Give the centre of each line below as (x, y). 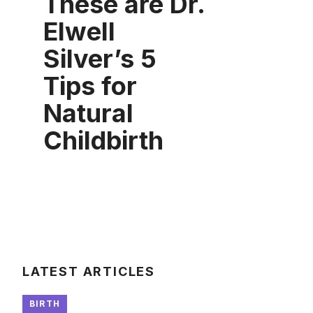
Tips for (90, 86)
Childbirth (103, 140)
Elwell (79, 31)
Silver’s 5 (100, 58)
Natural (88, 113)
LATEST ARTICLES (89, 271)
